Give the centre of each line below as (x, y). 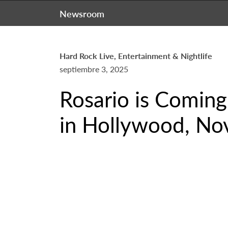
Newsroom (82, 13)
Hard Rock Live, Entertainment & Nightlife (136, 56)
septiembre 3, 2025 (94, 69)
